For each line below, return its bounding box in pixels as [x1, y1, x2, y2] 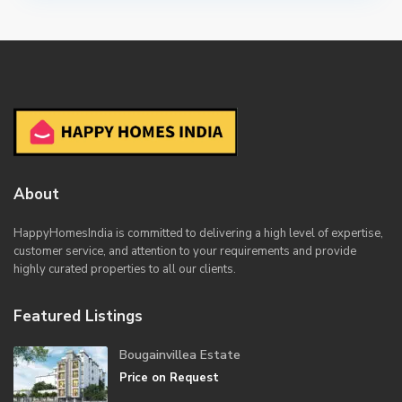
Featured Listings [13, 305, 144, 327]
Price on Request [119, 369, 220, 386]
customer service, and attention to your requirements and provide [13, 242, 357, 259]
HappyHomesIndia [13, 224, 114, 241]
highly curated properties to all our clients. [13, 260, 240, 277]
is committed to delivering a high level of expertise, [113, 224, 384, 241]
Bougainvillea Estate [119, 345, 241, 363]
